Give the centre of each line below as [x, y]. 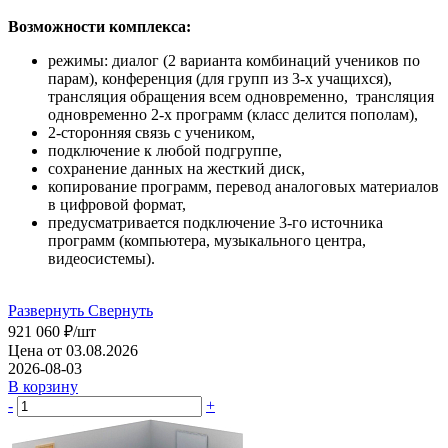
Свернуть [120, 310]
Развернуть [46, 310]
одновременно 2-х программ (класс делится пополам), [233, 114]
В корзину [43, 386]
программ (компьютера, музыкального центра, [207, 240]
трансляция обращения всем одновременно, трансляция [241, 96]
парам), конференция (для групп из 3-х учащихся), [220, 78]
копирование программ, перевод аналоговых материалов [243, 186]
